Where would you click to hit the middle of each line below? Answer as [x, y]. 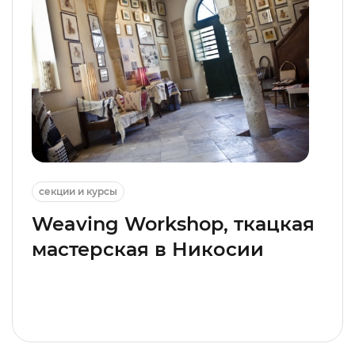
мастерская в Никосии [148, 249]
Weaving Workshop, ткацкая [173, 223]
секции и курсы [78, 191]
